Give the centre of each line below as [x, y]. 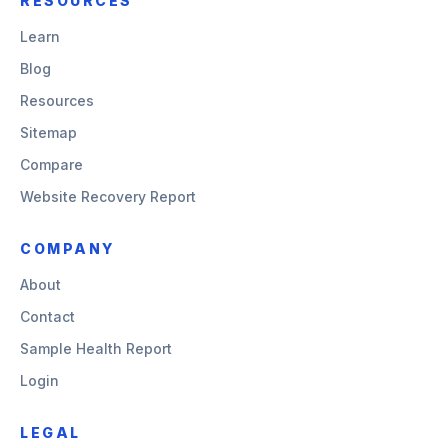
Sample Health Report [96, 348]
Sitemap [48, 132]
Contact [47, 316]
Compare [51, 164]
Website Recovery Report [108, 196]
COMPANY [67, 248]
